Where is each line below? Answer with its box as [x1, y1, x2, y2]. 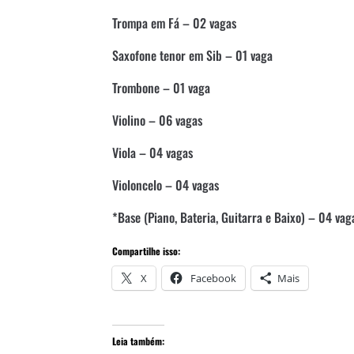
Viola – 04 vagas [112, 142, 193, 162]
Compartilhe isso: [112, 243, 180, 258]
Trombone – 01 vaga [112, 77, 210, 97]
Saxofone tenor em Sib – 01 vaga [112, 45, 273, 65]
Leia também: [112, 333, 164, 348]
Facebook [190, 270, 236, 285]
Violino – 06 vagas [112, 110, 202, 130]
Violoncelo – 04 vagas [112, 175, 219, 194]
